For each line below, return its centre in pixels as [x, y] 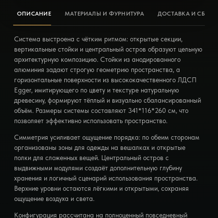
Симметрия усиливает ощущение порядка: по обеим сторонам [107, 137]
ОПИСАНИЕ [34, 13]
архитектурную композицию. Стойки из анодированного [97, 59]
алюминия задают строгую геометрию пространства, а [97, 69]
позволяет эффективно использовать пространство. [91, 120]
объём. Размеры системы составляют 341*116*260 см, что [101, 110]
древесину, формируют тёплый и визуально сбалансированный [107, 100]
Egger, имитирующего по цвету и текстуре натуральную [96, 90]
